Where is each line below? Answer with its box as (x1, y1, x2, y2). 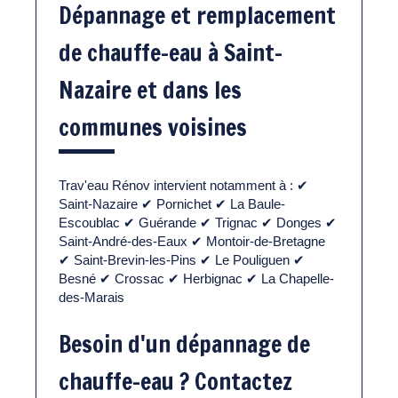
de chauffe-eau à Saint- (59, 36, 283, 69)
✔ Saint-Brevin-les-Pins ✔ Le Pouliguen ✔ (59, 251, 305, 267)
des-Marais (59, 289, 124, 305)
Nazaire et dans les (59, 73, 242, 107)
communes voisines (59, 110, 247, 144)
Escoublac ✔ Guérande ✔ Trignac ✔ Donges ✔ (59, 214, 337, 230)
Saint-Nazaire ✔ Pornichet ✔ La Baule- (59, 195, 285, 211)
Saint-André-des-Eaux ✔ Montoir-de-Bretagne (59, 233, 325, 249)
